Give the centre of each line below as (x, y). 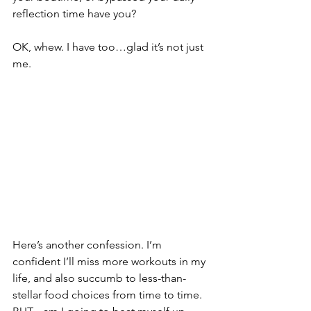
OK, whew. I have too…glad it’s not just (109, 47)
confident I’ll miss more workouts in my (110, 262)
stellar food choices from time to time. (109, 295)
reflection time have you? (74, 14)
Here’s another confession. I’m (89, 245)
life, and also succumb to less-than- (99, 278)
